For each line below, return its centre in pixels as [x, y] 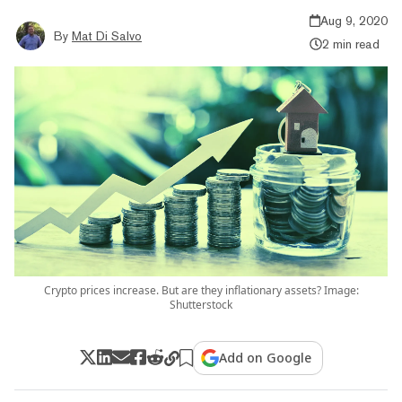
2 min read [350, 44]
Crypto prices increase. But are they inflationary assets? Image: [201, 290]
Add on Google [266, 357]
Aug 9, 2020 [354, 20]
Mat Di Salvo [107, 35]
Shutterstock [201, 304]
